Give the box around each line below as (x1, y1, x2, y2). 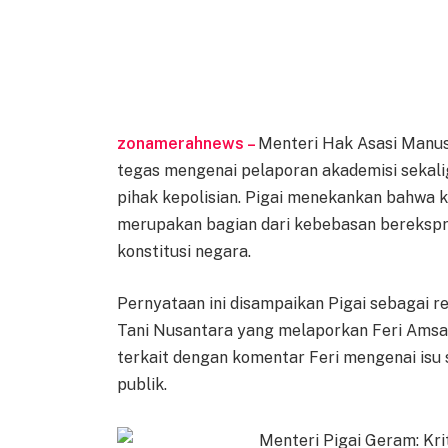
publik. (117, 374, 168, 394)
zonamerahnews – (117, 133, 259, 153)
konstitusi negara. (117, 241, 252, 261)
